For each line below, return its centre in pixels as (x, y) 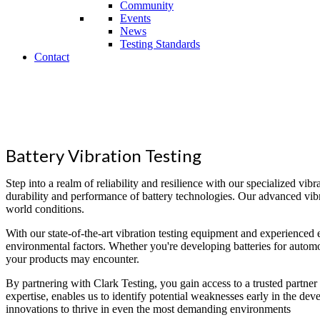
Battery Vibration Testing (104, 155)
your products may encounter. (72, 259)
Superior (27, 81)
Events (135, 18)
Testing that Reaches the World (158, 116)
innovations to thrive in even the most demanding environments (148, 309)
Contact (52, 57)
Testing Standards (160, 44)
